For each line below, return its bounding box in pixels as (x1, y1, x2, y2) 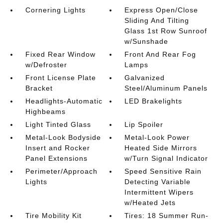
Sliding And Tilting (124, 16, 190, 24)
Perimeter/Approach (25, 167, 98, 175)
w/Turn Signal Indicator (124, 154, 209, 162)
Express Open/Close (124, 5, 199, 14)
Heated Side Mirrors (124, 143, 198, 152)
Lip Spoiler (124, 120, 164, 128)
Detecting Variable (124, 177, 191, 186)
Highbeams (25, 107, 66, 115)
